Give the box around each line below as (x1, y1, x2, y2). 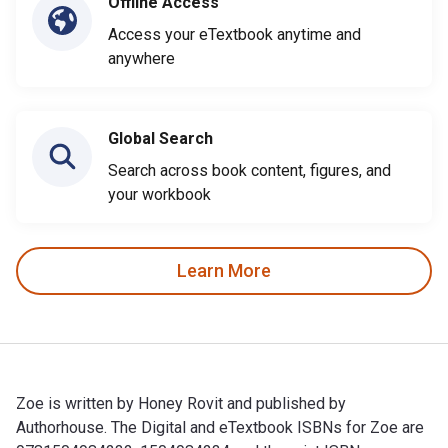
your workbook (108, 184, 211, 204)
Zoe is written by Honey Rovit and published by (16, 393, 346, 413)
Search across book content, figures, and (108, 160, 391, 180)
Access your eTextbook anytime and (108, 24, 361, 44)
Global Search (108, 128, 213, 148)
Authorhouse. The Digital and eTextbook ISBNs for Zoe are (16, 417, 424, 437)
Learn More (177, 260, 271, 282)
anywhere (108, 48, 175, 68)
